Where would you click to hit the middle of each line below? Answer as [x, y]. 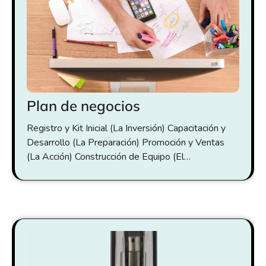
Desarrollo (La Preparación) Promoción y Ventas [126, 143]
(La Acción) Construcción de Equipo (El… [109, 157]
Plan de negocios [83, 106]
